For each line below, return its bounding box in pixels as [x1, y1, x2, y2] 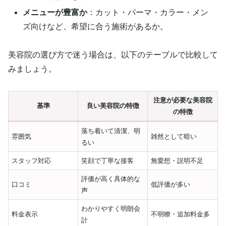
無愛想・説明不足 [151, 157, 204, 165]
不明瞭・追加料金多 [151, 210, 210, 218]
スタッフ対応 [12, 157, 51, 165]
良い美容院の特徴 [86, 102, 139, 110]
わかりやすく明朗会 [81, 205, 141, 213]
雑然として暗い [151, 133, 197, 141]
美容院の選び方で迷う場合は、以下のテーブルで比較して [8, 50, 218, 60]
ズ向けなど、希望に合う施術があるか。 [23, 22, 168, 31]
